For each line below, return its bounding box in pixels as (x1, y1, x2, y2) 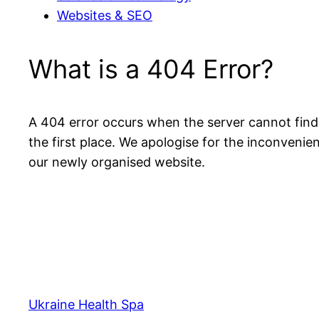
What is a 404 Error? (28, 53, 273, 85)
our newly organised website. (28, 154, 205, 169)
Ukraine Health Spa (28, 296, 144, 312)
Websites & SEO (57, 7, 152, 23)
